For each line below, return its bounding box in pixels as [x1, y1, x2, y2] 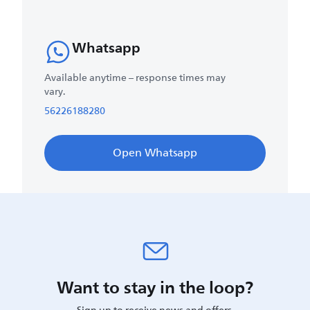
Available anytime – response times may [44, 69, 226, 86]
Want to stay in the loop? [57, 272, 253, 302]
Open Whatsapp [113, 143, 197, 162]
